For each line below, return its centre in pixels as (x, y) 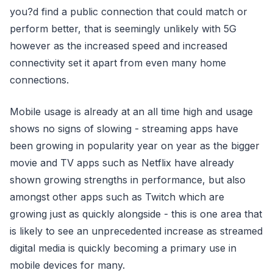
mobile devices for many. (69, 265)
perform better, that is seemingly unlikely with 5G (123, 28)
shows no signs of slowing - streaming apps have (124, 128)
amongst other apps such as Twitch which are (117, 197)
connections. (39, 80)
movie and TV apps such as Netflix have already (122, 162)
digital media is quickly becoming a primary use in (123, 248)
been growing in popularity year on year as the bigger (135, 145)
